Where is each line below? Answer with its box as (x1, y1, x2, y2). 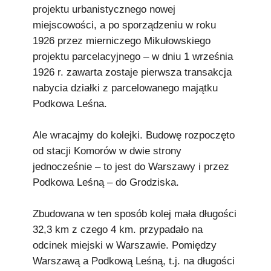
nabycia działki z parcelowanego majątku (33, 82, 218, 94)
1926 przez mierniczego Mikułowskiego (33, 35, 211, 47)
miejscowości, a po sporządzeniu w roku (33, 19, 216, 31)
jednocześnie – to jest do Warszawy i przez (33, 161, 229, 172)
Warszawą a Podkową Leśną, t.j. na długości (33, 255, 235, 267)
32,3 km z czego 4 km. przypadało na (33, 224, 203, 235)
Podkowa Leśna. (33, 98, 107, 109)
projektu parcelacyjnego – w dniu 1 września (33, 51, 233, 62)
